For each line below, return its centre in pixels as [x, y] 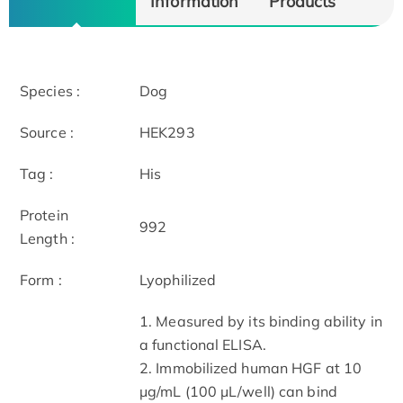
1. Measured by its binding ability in [261, 321]
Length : [47, 238]
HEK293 [167, 132]
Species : [50, 90]
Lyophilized [178, 279]
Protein [44, 215]
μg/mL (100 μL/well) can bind [238, 391]
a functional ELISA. [203, 344]
